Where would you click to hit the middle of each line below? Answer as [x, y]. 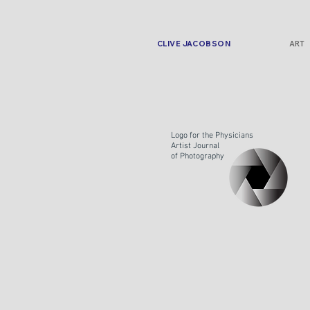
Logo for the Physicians [212, 136]
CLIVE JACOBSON [194, 44]
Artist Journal [195, 146]
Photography [202, 156]
